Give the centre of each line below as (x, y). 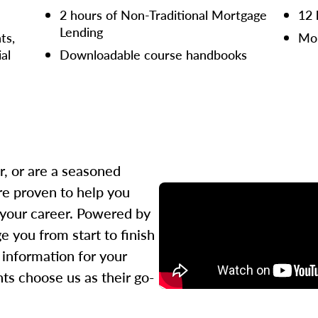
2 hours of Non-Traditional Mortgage (164, 15)
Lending (81, 32)
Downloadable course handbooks (153, 54)
